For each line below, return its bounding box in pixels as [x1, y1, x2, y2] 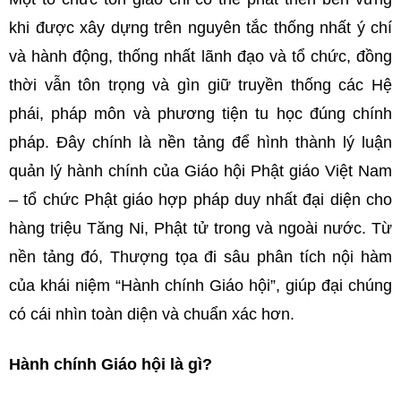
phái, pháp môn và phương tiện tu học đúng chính [9, 105, 392, 124]
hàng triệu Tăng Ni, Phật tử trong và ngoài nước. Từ [9, 219, 392, 238]
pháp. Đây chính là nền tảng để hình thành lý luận [9, 133, 392, 152]
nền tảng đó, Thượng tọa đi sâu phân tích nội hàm [9, 248, 392, 267]
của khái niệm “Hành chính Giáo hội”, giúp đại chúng [9, 277, 392, 295]
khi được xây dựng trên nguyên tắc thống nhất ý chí [9, 19, 392, 38]
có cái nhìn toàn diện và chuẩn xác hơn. [9, 305, 294, 324]
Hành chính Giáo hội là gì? [9, 355, 212, 374]
